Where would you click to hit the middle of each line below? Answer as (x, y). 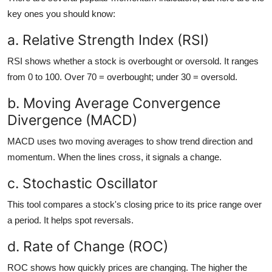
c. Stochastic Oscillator (83, 183)
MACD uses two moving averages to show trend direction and (130, 141)
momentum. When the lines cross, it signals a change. (114, 157)
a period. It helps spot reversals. (70, 220)
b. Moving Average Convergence (114, 103)
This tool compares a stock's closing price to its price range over (134, 204)
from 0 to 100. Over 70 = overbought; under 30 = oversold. (122, 76)
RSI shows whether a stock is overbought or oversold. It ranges (133, 61)
